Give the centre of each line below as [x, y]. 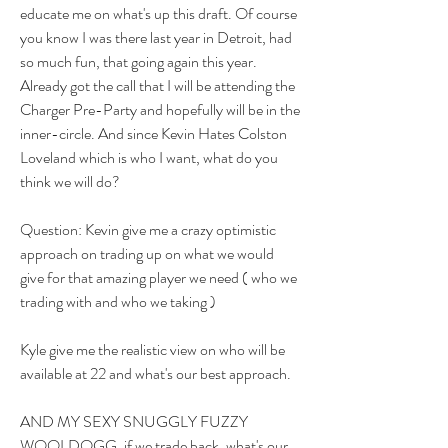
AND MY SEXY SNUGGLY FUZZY [134, 422]
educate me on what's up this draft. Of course [158, 14]
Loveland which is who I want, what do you [149, 158]
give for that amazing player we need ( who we [158, 278]
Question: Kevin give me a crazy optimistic [148, 230]
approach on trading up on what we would [147, 254]
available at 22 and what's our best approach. [155, 374]
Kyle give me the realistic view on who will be [152, 350]
